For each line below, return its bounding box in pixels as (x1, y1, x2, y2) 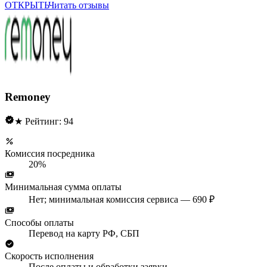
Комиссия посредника (5, 148, 95, 159)
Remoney (5, 91, 51, 104)
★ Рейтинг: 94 (14, 116, 73, 127)
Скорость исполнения (5, 251, 94, 262)
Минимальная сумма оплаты (5, 182, 122, 193)
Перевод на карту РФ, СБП (29, 228, 139, 239)
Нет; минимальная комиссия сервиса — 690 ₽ (29, 194, 215, 205)
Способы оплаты (5, 218, 74, 228)
